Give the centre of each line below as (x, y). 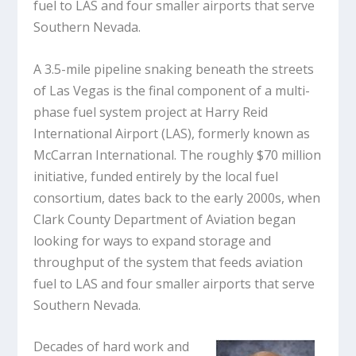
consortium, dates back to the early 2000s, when (177, 197)
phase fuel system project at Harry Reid (151, 112)
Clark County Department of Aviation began (165, 219)
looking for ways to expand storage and (153, 240)
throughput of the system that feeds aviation (168, 262)
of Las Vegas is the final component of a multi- (172, 90)
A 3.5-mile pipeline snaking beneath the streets (174, 69)
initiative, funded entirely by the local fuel (156, 176)
